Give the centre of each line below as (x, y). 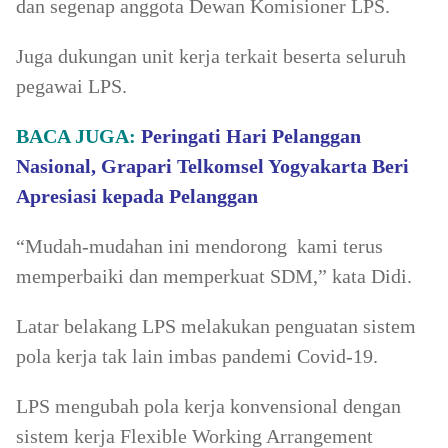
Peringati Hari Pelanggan (251, 136)
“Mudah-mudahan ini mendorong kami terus (199, 246)
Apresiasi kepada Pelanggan (137, 196)
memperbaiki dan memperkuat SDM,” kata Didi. (214, 276)
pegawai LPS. (71, 86)
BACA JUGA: (78, 136)
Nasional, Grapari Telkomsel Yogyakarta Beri (212, 166)
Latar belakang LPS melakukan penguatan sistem (216, 326)
